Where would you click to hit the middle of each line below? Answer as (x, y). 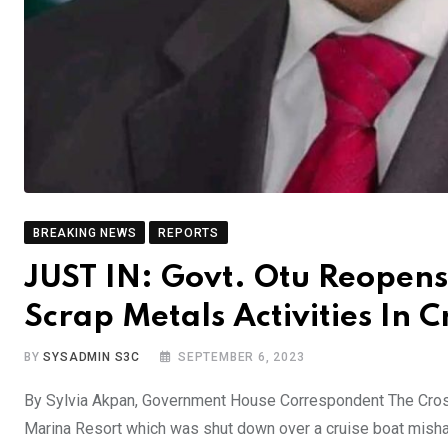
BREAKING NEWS (85, 232)
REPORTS (189, 232)
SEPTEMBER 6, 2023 (241, 356)
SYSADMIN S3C (92, 356)
